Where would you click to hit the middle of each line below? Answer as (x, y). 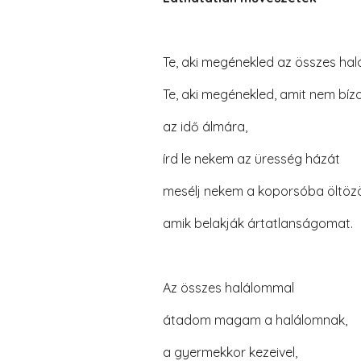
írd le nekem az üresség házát (251, 159)
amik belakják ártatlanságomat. (257, 223)
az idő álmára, (205, 127)
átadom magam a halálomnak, (255, 320)
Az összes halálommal (228, 288)
